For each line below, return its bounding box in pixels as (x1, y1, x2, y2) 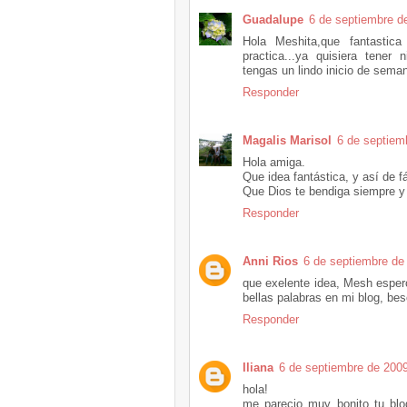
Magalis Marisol (243, 134, 332, 147)
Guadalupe (243, 13, 303, 26)
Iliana (243, 361, 273, 374)
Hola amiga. (243, 155, 305, 169)
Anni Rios (243, 254, 298, 268)
